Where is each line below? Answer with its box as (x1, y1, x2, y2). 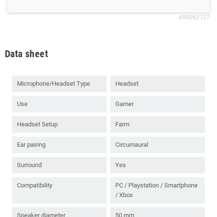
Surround (17, 161, 42, 169)
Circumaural (115, 141, 148, 149)
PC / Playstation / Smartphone (115, 182, 198, 189)
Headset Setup (17, 121, 58, 128)
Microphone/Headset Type (17, 80, 90, 88)
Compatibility (17, 182, 52, 189)
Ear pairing (17, 141, 46, 149)
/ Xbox (115, 191, 133, 199)
